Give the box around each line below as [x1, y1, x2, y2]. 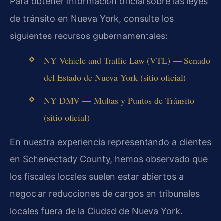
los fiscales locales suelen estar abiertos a [10, 171, 184, 182]
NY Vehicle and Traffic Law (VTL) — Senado [43, 54, 210, 66]
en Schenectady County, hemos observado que [10, 154, 208, 165]
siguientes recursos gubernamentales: [10, 31, 168, 41]
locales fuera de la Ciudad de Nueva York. [10, 206, 183, 217]
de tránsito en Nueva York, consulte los [10, 13, 174, 24]
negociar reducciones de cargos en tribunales [10, 188, 200, 199]
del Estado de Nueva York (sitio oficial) [43, 71, 186, 83]
